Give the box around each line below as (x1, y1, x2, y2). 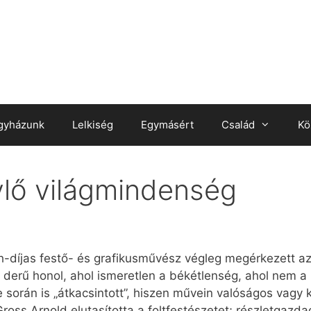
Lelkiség (72, 117, 113, 131)
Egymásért (141, 117, 194, 131)
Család (221, 117, 255, 131)
